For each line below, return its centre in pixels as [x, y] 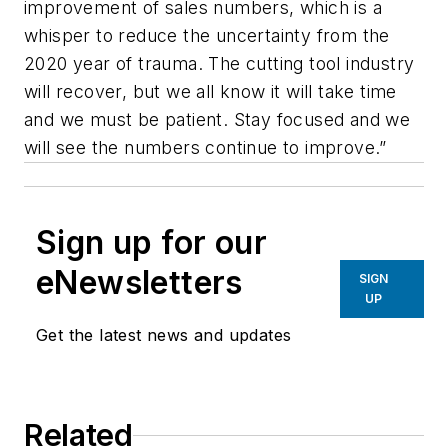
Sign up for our [151, 243]
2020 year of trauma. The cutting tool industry [219, 64]
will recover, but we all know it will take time [210, 92]
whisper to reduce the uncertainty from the [207, 36]
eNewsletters [139, 283]
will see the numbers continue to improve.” [205, 148]
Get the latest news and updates [164, 335]
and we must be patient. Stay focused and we [217, 120]
